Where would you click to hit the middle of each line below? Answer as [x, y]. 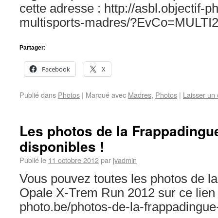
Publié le [33, 160]
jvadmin [125, 160]
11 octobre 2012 [73, 160]
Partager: [33, 48]
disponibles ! [62, 146]
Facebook [56, 69]
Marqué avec [106, 95]
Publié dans [38, 95]
